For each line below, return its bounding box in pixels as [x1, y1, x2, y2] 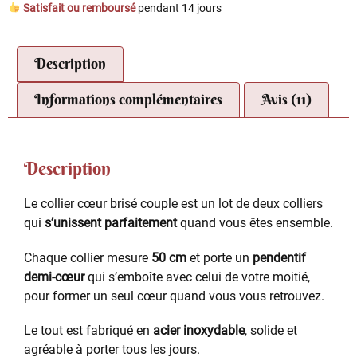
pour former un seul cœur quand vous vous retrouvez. [24, 288, 324, 304]
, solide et [245, 322, 297, 338]
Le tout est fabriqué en [24, 322, 153, 338]
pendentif [253, 249, 306, 265]
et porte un [186, 249, 253, 265]
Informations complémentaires [34, 91, 223, 109]
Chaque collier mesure [24, 249, 151, 265]
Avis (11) [261, 91, 312, 109]
